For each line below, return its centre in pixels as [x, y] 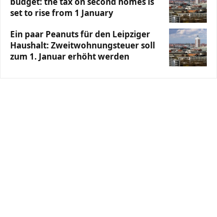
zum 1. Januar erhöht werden [70, 56]
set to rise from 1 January [62, 13]
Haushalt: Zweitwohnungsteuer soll [83, 45]
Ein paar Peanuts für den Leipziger [80, 34]
